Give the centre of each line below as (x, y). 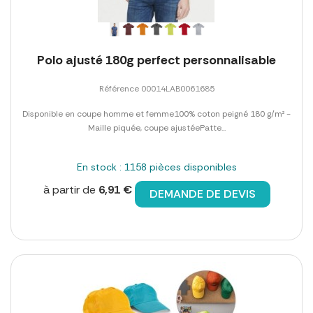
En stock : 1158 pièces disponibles (156, 167)
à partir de (71, 189)
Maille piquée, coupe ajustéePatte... (156, 128)
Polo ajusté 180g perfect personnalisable (156, 60)
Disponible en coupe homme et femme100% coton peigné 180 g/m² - (156, 114)
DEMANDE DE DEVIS (202, 194)
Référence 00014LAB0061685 (156, 88)
